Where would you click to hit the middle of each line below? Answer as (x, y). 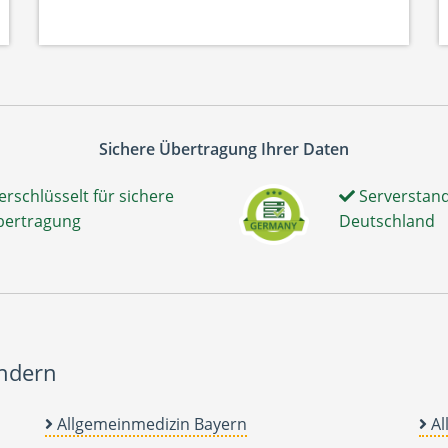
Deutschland (386, 220)
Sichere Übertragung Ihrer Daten (224, 148)
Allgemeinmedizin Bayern (152, 424)
